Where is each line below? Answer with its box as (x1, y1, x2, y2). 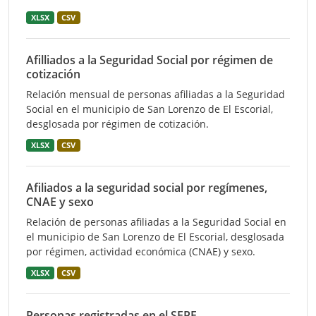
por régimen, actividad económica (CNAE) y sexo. (26, 245, 255, 258)
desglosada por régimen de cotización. (26, 117, 209, 130)
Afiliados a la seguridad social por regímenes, (26, 180, 267, 195)
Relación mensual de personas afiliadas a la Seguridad (26, 87, 285, 101)
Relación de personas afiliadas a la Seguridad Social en (26, 215, 286, 229)
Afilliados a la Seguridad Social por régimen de (26, 52, 273, 68)
